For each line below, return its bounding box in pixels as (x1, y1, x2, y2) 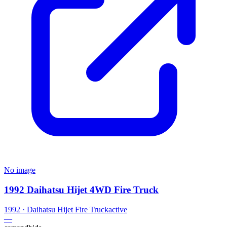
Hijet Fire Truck (57, 205, 108, 214)
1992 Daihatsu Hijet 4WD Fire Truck (4, 184, 159, 196)
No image (4, 166, 35, 175)
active (108, 205, 127, 214)
